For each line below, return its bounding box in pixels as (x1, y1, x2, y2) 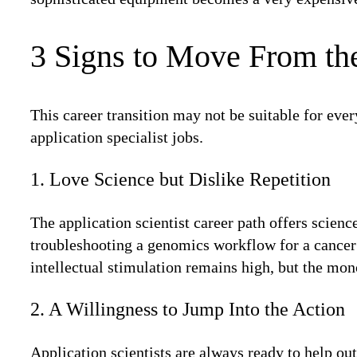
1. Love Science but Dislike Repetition (30, 168, 331, 190)
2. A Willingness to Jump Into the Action (30, 298, 345, 320)
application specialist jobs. (30, 127, 203, 146)
